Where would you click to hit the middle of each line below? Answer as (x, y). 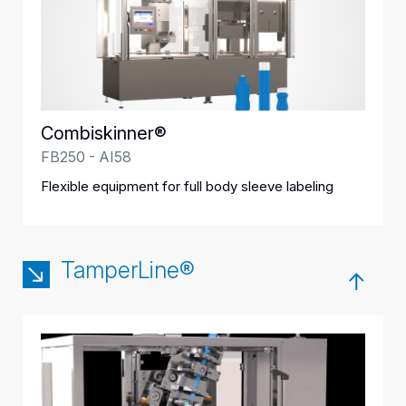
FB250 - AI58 (86, 157)
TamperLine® (128, 270)
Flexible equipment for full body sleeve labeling (187, 186)
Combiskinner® (104, 133)
